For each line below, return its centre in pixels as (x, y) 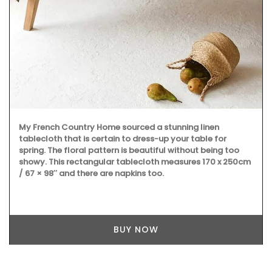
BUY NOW (136, 230)
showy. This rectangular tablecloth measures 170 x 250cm (135, 162)
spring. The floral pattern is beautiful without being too (129, 151)
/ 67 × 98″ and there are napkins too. (91, 174)
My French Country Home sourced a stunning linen (119, 127)
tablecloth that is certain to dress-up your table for (123, 139)
